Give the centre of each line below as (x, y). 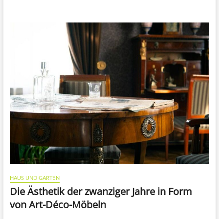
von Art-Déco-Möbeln (58, 205)
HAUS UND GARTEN (34, 178)
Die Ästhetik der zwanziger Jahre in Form (101, 192)
